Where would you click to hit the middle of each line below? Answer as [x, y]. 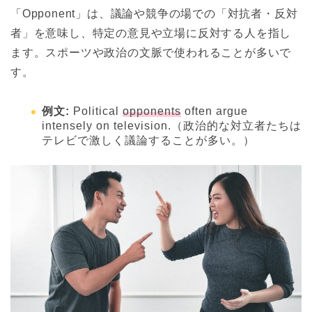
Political [96, 111]
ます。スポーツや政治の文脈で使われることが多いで [151, 53]
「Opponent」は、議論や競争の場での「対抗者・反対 [154, 14]
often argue [214, 111]
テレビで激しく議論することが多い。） [148, 141]
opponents [152, 111]
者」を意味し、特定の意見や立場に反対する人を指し [151, 33]
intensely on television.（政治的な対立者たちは [172, 126]
